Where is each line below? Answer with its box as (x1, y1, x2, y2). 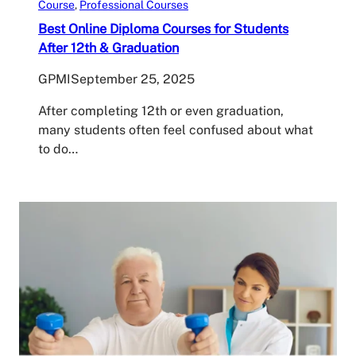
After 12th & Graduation (38, 39, 179, 56)
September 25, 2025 (71, 71, 195, 87)
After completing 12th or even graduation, (38, 103, 284, 118)
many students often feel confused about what (38, 122, 313, 137)
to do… (38, 141, 78, 157)
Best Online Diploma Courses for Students (38, 20, 288, 37)
